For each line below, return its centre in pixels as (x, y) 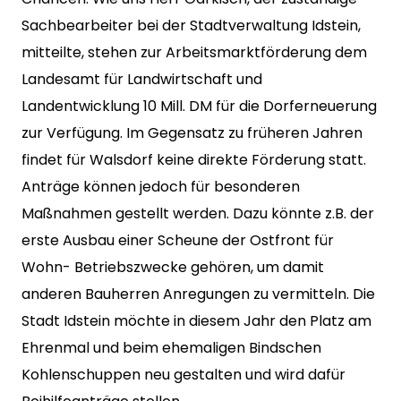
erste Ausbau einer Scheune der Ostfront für (178, 240)
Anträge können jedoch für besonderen (161, 187)
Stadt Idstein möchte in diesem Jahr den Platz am (196, 321)
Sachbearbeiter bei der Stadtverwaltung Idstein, (191, 26)
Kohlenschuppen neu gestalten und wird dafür (183, 375)
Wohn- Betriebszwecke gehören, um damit (173, 267)
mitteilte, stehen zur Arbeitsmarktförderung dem (194, 52)
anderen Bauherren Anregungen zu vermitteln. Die (198, 294)
